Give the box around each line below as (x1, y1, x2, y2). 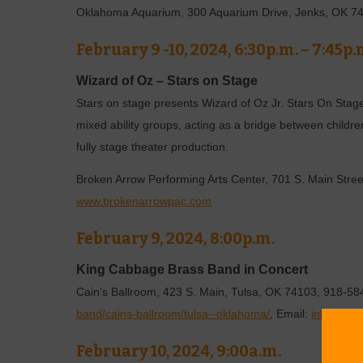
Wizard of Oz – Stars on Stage (76, 73, 258, 88)
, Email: (270, 307, 312, 320)
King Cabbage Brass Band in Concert (76, 262, 309, 276)
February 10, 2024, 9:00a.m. (76, 341, 282, 361)
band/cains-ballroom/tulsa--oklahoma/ (76, 307, 271, 320)
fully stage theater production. (76, 140, 229, 153)
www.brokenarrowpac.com (76, 195, 212, 208)
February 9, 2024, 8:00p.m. (76, 229, 275, 249)
